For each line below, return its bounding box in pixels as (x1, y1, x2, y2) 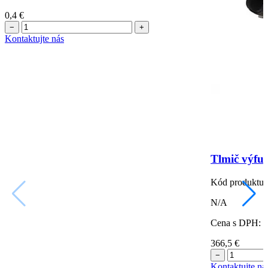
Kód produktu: (210, 176, 266, 187)
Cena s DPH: (210, 217, 261, 228)
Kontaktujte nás (5, 33, 64, 44)
